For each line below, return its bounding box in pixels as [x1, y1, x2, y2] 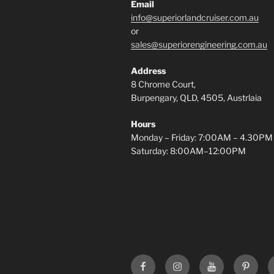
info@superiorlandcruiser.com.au [131, 12, 259, 23]
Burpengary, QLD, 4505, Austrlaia [131, 92, 262, 103]
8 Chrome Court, [131, 79, 196, 90]
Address [131, 65, 166, 76]
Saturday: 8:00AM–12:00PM [131, 146, 246, 157]
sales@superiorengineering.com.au [131, 39, 267, 50]
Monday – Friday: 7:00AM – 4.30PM [131, 132, 273, 143]
